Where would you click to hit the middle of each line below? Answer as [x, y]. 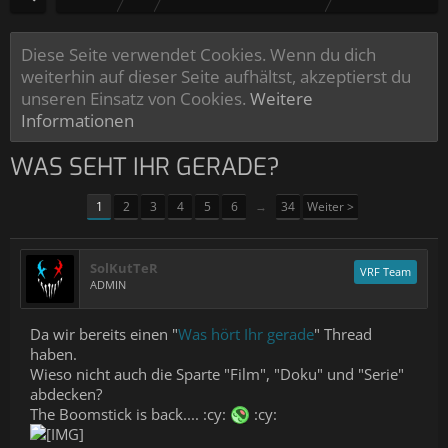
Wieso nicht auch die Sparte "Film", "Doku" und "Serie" [217, 374]
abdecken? [66, 394]
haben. [53, 354]
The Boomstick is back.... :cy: [130, 414]
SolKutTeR [124, 268]
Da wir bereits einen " [104, 334]
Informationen [77, 120]
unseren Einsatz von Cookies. [135, 98]
